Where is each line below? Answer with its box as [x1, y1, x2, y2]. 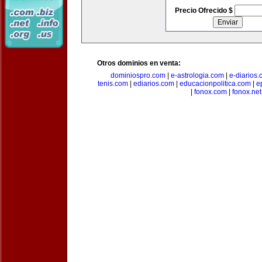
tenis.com [98, 80, 128, 88]
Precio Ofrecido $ [174, 6, 235, 15]
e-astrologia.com [171, 71, 224, 80]
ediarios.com [133, 80, 174, 88]
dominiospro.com [111, 71, 166, 80]
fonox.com [194, 88, 227, 96]
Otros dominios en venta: [97, 59, 181, 67]
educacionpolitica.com [180, 80, 251, 88]
